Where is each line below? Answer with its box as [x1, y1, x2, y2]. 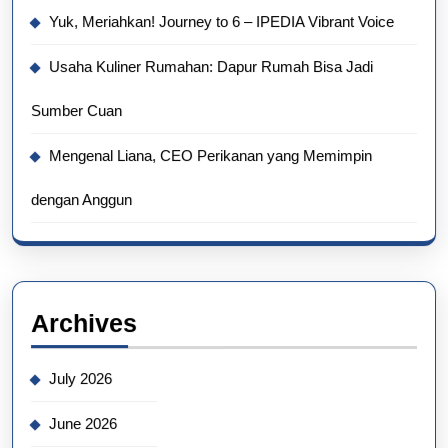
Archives [31, 308, 137, 337]
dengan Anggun [31, 190, 132, 208]
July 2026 [49, 369, 112, 387]
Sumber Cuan [31, 101, 122, 119]
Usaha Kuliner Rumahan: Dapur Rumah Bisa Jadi [49, 57, 373, 75]
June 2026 [49, 414, 117, 432]
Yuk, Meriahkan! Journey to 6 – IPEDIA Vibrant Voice [49, 12, 394, 30]
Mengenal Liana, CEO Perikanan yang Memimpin [49, 146, 372, 164]
